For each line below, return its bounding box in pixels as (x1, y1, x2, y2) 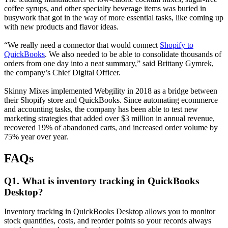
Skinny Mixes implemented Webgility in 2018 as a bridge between (4, 86, 217, 95)
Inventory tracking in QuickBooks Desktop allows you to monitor (4, 207, 215, 216)
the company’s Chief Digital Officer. (4, 68, 123, 77)
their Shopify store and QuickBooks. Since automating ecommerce (4, 95, 218, 104)
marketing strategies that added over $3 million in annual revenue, (4, 113, 215, 123)
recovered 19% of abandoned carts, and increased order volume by (4, 123, 218, 132)
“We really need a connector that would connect (4, 40, 160, 49)
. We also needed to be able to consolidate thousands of (45, 49, 221, 59)
